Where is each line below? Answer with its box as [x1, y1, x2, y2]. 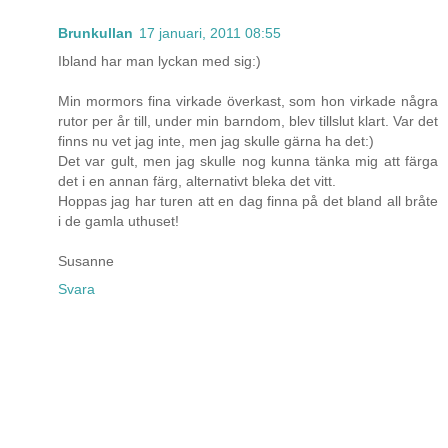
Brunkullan [58, 25, 133, 42]
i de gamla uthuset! [58, 213, 179, 230]
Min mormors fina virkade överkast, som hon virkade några [58, 93, 438, 110]
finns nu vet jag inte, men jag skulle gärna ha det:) [58, 133, 374, 150]
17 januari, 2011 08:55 [139, 25, 281, 42]
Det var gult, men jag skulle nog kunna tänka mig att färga [58, 153, 438, 170]
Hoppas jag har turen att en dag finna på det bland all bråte [58, 193, 438, 210]
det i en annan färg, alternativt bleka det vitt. [58, 173, 336, 190]
